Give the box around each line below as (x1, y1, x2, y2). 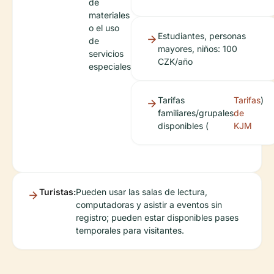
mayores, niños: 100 (158, 43, 237, 54)
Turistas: (39, 187, 76, 197)
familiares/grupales (158, 108, 234, 118)
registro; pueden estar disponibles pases (76, 212, 239, 223)
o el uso (89, 23, 119, 33)
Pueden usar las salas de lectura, (76, 187, 207, 197)
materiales (89, 10, 130, 20)
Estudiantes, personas (158, 31, 246, 41)
